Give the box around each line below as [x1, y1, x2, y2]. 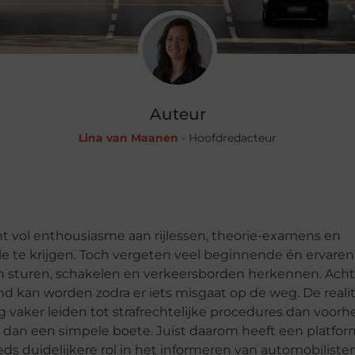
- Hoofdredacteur [178, 131, 277, 145]
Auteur [149, 105, 206, 124]
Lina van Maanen [78, 131, 178, 145]
